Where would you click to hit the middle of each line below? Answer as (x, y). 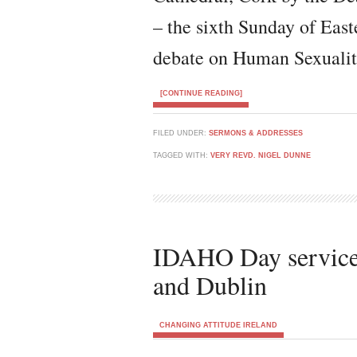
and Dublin (210, 285)
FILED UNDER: (181, 133)
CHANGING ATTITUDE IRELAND (218, 325)
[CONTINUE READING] (201, 93)
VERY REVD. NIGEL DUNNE (261, 155)
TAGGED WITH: (182, 155)
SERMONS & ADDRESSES (256, 133)
